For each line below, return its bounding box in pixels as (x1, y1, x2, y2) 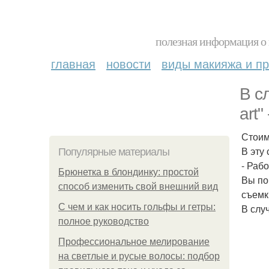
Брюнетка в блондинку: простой (58, 167, 199, 177)
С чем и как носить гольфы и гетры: (58, 202, 216, 212)
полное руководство (58, 216, 149, 226)
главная (51, 55, 95, 72)
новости (106, 55, 151, 72)
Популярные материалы (58, 146, 169, 158)
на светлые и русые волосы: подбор (58, 251, 220, 261)
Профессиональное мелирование (58, 237, 210, 247)
